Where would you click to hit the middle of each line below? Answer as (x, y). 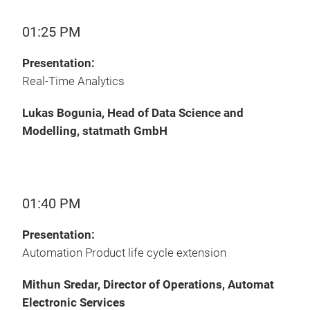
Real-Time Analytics (75, 81)
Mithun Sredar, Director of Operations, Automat (148, 285)
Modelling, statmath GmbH (95, 131)
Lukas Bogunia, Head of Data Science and (133, 113)
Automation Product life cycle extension (124, 253)
